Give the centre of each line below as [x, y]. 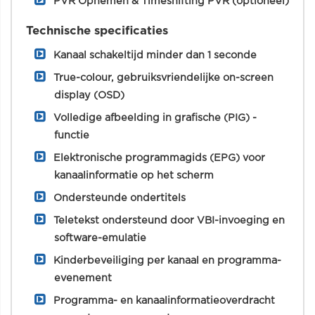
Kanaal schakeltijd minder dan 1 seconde [155, 55]
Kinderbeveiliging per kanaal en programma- [167, 261]
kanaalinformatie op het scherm [134, 175]
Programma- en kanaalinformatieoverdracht [164, 301]
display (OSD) [89, 95]
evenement [83, 278]
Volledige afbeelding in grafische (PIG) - [155, 118]
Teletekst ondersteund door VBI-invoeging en [169, 220]
